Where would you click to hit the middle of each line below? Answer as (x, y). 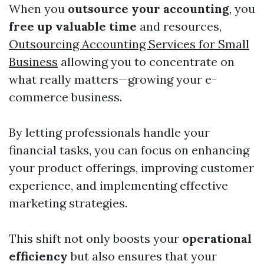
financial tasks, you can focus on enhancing (129, 150)
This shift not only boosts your (95, 239)
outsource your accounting (148, 9)
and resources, (179, 27)
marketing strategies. (68, 203)
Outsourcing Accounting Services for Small (129, 44)
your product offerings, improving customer (131, 168)
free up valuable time (73, 27)
